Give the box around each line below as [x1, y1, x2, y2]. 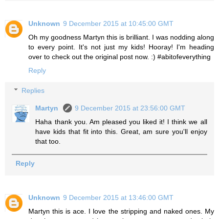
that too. [35, 137, 61, 146]
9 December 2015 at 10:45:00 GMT [63, 19, 174, 27]
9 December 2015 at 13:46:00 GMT [63, 194, 174, 202]
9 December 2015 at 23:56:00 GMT [75, 104, 186, 112]
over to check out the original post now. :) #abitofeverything [28, 52, 211, 61]
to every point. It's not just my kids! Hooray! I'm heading [28, 43, 214, 51]
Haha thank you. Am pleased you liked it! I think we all [35, 118, 207, 126]
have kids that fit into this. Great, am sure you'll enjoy [35, 128, 207, 136]
